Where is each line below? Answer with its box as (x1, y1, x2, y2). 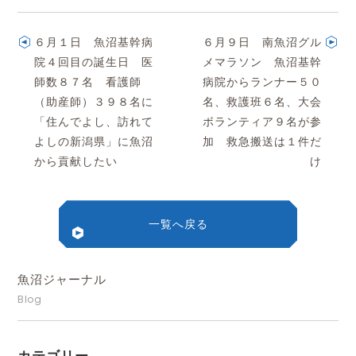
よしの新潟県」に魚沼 (34, 135, 154, 149)
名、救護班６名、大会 (202, 95, 322, 109)
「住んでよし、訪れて (34, 115, 154, 129)
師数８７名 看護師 (34, 75, 142, 89)
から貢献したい (34, 155, 118, 168)
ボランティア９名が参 (202, 115, 322, 129)
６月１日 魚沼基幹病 (34, 36, 154, 49)
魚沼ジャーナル (17, 273, 107, 287)
